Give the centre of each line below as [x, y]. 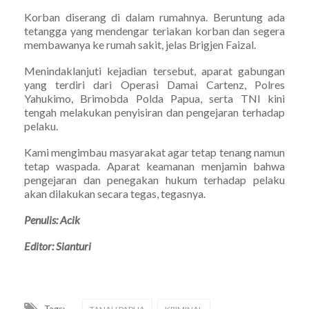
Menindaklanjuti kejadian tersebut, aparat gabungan [154, 70]
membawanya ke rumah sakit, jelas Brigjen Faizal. [140, 44]
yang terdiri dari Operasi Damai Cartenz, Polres [154, 84]
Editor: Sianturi [58, 246]
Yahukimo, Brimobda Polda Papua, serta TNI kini [154, 98]
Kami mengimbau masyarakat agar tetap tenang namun [154, 152]
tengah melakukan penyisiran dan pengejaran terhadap [154, 112]
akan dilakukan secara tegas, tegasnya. [115, 193]
